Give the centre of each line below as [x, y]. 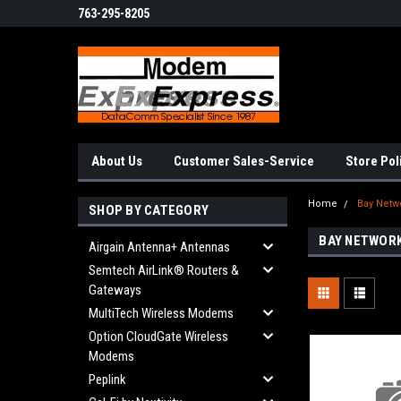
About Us [117, 161]
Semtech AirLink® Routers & [164, 270]
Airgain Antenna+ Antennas [159, 247]
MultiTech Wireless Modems [161, 313]
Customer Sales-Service [244, 161]
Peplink [107, 380]
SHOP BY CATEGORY [149, 210]
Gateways [115, 290]
